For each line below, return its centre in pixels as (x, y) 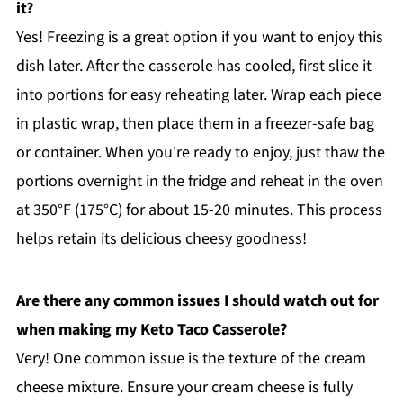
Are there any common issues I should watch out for (197, 300)
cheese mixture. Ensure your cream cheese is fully (184, 387)
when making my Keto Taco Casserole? (151, 329)
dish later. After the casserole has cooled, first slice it (193, 66)
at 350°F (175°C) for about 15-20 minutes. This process (199, 210)
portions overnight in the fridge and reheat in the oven (199, 181)
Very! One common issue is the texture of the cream (191, 358)
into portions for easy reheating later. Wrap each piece (198, 94)
